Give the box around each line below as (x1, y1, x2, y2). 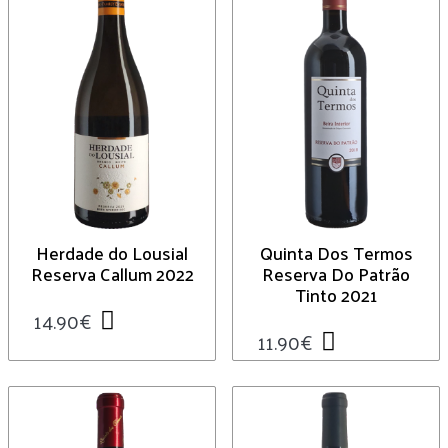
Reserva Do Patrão (262, 256, 410, 290)
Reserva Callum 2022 (30, 256, 194, 290)
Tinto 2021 (295, 277, 377, 311)
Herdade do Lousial (36, 235, 188, 269)
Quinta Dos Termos (259, 235, 413, 269)
